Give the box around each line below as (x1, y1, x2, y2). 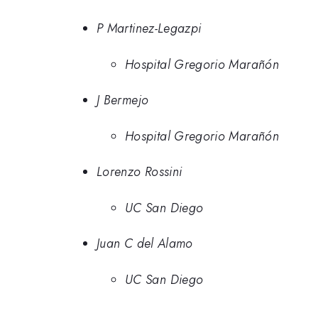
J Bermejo (97, 91, 149, 110)
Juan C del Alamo (97, 234, 193, 253)
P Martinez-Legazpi (97, 19, 202, 38)
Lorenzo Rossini (97, 163, 182, 182)
